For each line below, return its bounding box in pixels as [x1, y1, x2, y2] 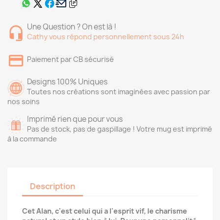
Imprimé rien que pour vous [27, 114, 123, 124]
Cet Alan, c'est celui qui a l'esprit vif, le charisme [22, 206, 187, 216]
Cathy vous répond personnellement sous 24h [27, 32, 184, 41]
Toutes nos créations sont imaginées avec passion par [27, 87, 210, 96]
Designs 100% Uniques [27, 77, 108, 87]
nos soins [7, 97, 40, 106]
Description [30, 181, 75, 192]
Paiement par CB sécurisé [27, 55, 114, 64]
